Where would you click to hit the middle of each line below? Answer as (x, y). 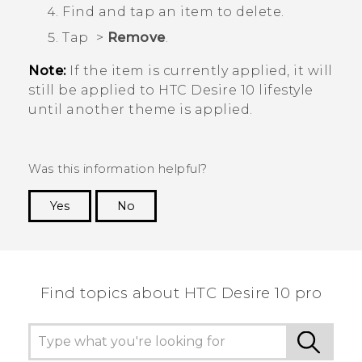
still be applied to (93, 90)
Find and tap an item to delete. (173, 11)
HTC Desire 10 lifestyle (236, 90)
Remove (136, 37)
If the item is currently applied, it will (199, 70)
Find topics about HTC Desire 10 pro (181, 293)
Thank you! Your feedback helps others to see (191, 230)
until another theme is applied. (141, 109)
